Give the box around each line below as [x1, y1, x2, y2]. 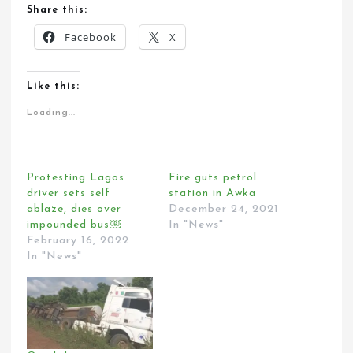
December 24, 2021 [169, 203, 279, 215]
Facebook [65, 29, 117, 44]
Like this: [27, 81, 80, 91]
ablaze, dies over [27, 203, 122, 215]
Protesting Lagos [27, 171, 125, 184]
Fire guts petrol [169, 171, 257, 184]
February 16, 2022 [27, 234, 130, 247]
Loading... [27, 107, 76, 117]
